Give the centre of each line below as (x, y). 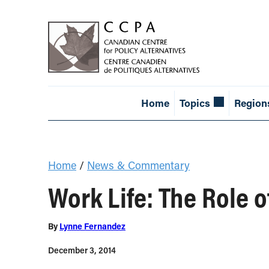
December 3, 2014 (82, 250)
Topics (195, 103)
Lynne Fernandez (92, 226)
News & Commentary (138, 165)
